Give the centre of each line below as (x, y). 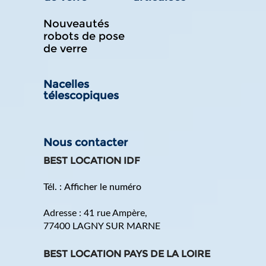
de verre (66, 48)
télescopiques (81, 95)
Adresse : (64, 213)
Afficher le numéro (103, 187)
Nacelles (66, 84)
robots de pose (84, 36)
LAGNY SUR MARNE (117, 226)
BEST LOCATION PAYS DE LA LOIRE (127, 254)
